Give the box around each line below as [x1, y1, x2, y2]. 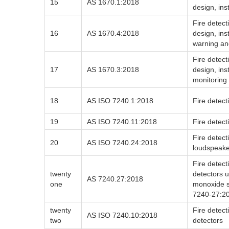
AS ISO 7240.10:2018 [87, 211, 157, 219]
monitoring [193, 76, 227, 84]
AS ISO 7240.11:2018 [87, 118, 157, 126]
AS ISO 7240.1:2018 [87, 97, 153, 105]
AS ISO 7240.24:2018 [87, 139, 157, 147]
